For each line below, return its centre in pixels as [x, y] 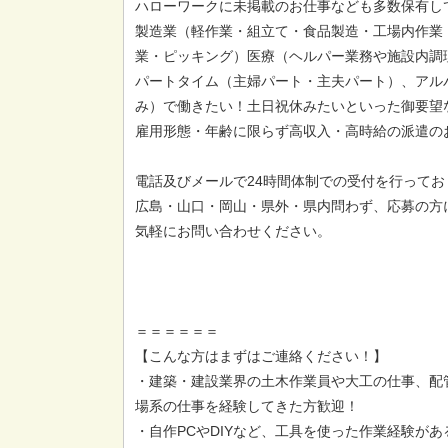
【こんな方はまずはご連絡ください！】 [261, 355]
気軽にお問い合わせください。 [233, 230]
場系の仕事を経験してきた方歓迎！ [247, 405]
